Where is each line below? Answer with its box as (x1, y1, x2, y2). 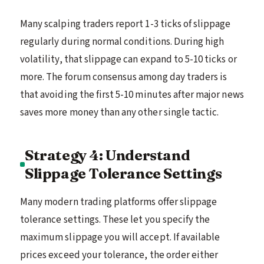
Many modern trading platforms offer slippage (20, 194, 217, 209)
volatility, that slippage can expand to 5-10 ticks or (20, 52, 237, 67)
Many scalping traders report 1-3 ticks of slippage (20, 16, 231, 31)
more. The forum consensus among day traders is (20, 70, 227, 84)
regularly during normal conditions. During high (20, 34, 225, 49)
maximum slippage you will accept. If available (20, 230, 220, 245)
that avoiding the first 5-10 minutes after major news (20, 87, 244, 102)
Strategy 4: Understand (25, 146, 190, 164)
